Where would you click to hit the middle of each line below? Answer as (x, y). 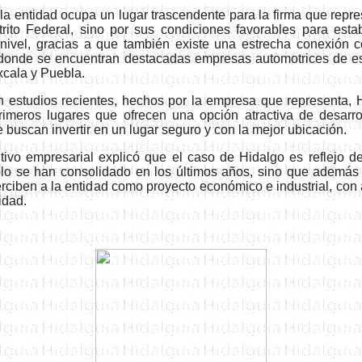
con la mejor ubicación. (280, 130)
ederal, (57, 29)
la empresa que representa (269, 101)
